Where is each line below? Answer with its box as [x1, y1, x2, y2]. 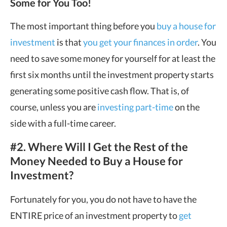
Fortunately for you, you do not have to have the [10, 193, 197, 205]
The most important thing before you [10, 20, 157, 31]
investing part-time [97, 101, 173, 112]
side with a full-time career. [10, 117, 116, 129]
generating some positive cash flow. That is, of [10, 85, 189, 96]
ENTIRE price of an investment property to [10, 209, 179, 221]
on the [173, 101, 200, 112]
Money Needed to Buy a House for [10, 154, 183, 168]
